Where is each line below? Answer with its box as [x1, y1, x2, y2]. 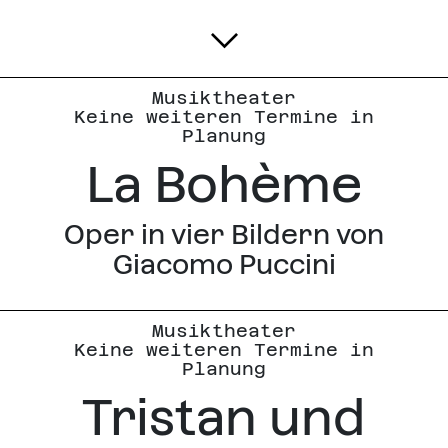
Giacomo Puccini [112, 249, 336, 281]
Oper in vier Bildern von [64, 219, 384, 251]
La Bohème [86, 155, 362, 215]
